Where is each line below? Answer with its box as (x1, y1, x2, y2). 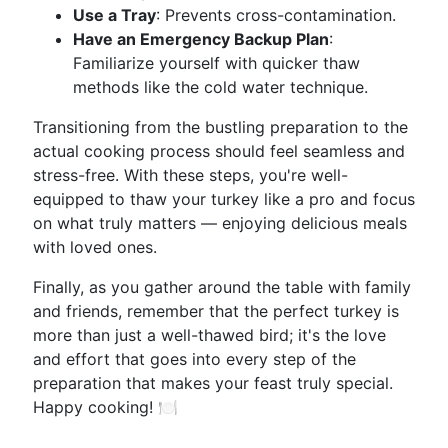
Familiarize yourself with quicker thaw (73, 53, 360, 73)
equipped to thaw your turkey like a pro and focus (33, 189, 415, 209)
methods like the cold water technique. (73, 77, 368, 97)
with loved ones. (33, 237, 157, 257)
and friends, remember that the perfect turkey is (33, 301, 399, 321)
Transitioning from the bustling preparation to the (33, 117, 408, 137)
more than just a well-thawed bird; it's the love (33, 325, 386, 345)
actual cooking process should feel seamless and (33, 141, 405, 161)
